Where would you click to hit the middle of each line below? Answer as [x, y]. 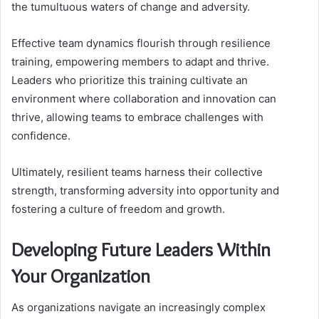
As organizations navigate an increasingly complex [138, 308]
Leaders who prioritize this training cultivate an [130, 80]
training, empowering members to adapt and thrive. [140, 61]
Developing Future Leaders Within [141, 249]
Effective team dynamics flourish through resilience [141, 43]
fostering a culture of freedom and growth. [118, 209]
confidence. [41, 135]
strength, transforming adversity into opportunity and [145, 190]
